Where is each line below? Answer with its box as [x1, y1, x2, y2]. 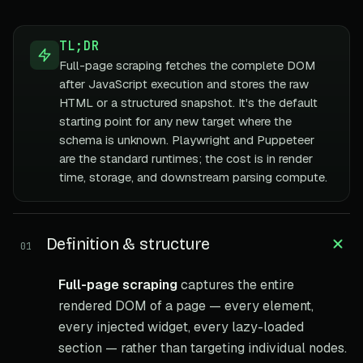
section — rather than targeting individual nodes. [58, 339, 347, 357]
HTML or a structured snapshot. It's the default [59, 94, 318, 110]
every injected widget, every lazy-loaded [58, 318, 304, 335]
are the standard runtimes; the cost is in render [59, 150, 313, 166]
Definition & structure [45, 233, 211, 254]
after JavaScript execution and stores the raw [59, 75, 309, 92]
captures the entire [177, 275, 294, 293]
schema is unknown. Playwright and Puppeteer [59, 131, 314, 147]
